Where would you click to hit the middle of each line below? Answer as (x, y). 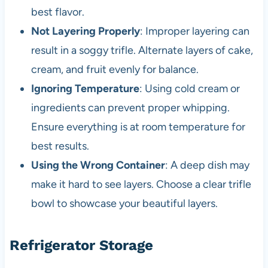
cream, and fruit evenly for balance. (115, 70)
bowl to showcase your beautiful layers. (124, 204)
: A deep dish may (207, 165)
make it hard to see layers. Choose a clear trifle (141, 185)
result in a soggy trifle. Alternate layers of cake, (142, 51)
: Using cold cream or (189, 89)
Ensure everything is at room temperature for (138, 127)
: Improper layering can (194, 31)
